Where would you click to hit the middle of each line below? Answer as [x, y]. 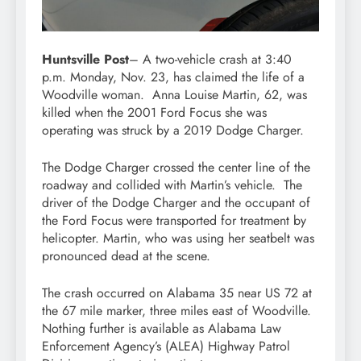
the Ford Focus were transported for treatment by [174, 220]
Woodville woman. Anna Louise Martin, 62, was [174, 94]
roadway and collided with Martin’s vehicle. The [172, 185]
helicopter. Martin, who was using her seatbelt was [178, 238]
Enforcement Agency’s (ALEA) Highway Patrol [166, 346]
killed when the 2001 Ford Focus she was [154, 112]
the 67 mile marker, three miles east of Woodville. [176, 310]
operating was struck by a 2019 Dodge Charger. [173, 130]
